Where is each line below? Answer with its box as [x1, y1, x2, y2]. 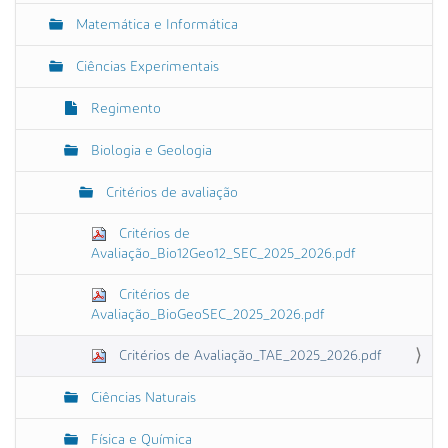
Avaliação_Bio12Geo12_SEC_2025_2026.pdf [91, 246, 356, 261]
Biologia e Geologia [87, 143, 212, 158]
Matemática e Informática [72, 17, 238, 32]
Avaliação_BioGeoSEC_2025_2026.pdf [91, 307, 325, 322]
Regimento [87, 101, 161, 116]
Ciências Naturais [87, 390, 196, 405]
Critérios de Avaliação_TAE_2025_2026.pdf [115, 348, 382, 363]
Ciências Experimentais [72, 59, 219, 74]
